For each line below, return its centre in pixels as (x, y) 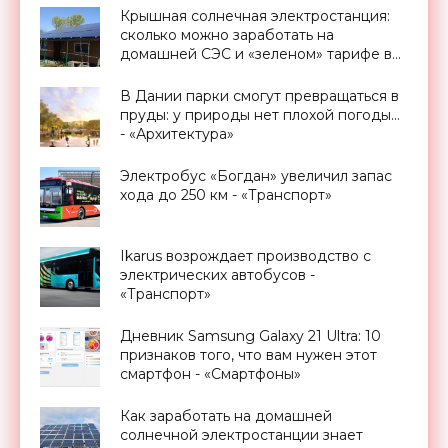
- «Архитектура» (177, 133)
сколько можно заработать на (227, 34)
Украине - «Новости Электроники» (245, 72)
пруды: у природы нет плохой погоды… (260, 114)
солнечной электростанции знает (241, 434)
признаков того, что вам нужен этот (248, 354)
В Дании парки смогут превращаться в (259, 95)
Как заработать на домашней (226, 415)
